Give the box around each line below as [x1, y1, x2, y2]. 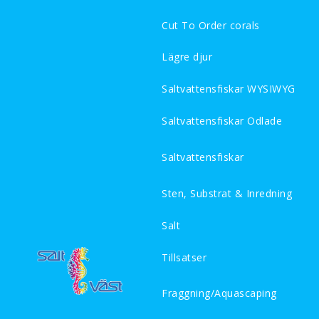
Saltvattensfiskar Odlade [162, 114, 282, 128]
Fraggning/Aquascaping [162, 286, 277, 300]
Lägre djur [162, 50, 212, 64]
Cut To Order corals [162, 18, 260, 32]
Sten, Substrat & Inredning [162, 186, 292, 200]
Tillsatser [162, 250, 206, 264]
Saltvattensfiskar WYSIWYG [162, 82, 296, 96]
